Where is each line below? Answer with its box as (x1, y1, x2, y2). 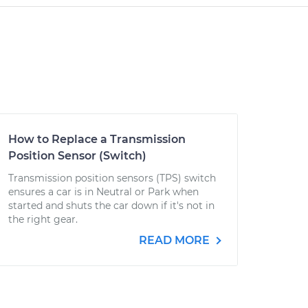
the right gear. (8, 213, 78, 225)
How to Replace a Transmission (8, 133, 186, 146)
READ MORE (139, 234, 212, 247)
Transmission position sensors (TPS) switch (8, 172, 216, 184)
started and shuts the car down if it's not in (8, 199, 214, 212)
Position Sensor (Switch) (8, 149, 146, 162)
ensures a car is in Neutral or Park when (8, 186, 199, 198)
